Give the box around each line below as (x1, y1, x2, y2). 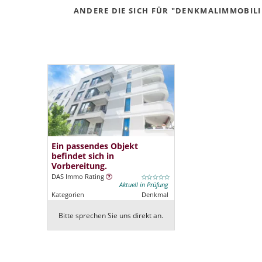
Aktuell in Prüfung (119, 181, 168, 189)
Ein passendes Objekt (51, 140, 138, 152)
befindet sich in (51, 150, 114, 162)
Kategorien (51, 191, 84, 199)
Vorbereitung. (51, 160, 107, 172)
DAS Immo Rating (51, 173, 106, 181)
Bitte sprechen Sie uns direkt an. (58, 211, 164, 221)
